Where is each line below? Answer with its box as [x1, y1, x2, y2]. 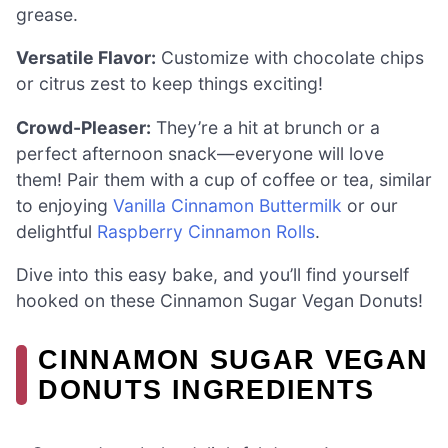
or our [342, 194, 398, 216]
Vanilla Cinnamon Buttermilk [113, 194, 342, 216]
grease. [16, 3, 78, 25]
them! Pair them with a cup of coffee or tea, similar [16, 168, 432, 190]
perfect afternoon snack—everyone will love [16, 142, 384, 164]
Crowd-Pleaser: [16, 116, 151, 138]
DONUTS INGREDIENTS [38, 374, 375, 406]
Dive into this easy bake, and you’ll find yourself [16, 264, 409, 286]
